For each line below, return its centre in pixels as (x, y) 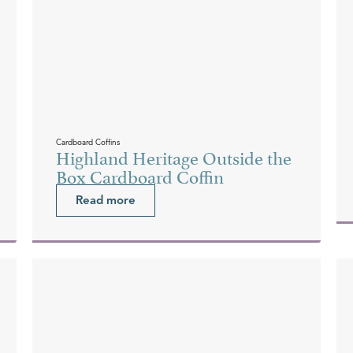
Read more (105, 200)
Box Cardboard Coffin (139, 175)
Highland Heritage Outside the (173, 156)
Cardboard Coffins (87, 142)
